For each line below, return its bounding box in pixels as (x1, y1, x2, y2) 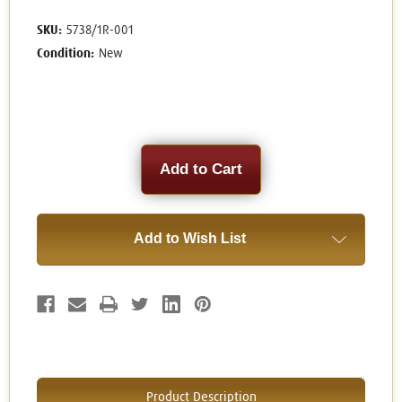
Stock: (37, 162, 74, 178)
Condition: (37, 48, 94, 61)
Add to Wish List (133, 231, 246, 247)
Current (37, 145, 82, 161)
